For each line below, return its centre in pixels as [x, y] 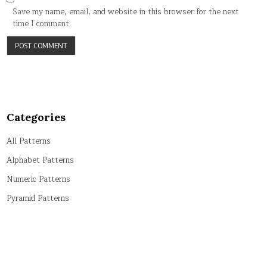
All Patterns [29, 141]
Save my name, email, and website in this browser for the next [126, 12]
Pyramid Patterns [38, 198]
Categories [36, 117]
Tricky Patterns [34, 255]
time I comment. [42, 24]
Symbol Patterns [37, 236]
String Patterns [35, 217]
